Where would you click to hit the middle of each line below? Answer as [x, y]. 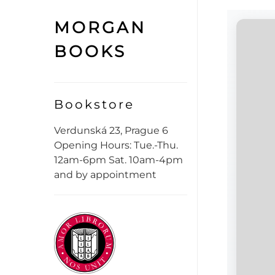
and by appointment [105, 175]
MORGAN [100, 28]
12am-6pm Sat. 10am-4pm [118, 160]
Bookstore [94, 104]
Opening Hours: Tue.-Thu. [116, 145]
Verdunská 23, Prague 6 [111, 130]
